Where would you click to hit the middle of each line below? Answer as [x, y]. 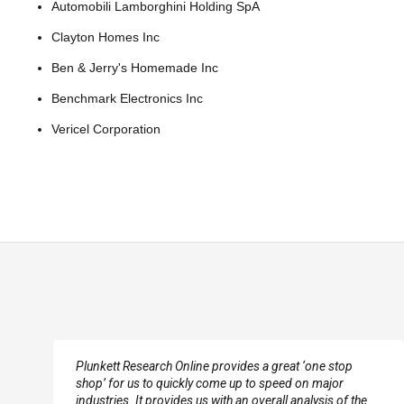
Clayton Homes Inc [106, 37]
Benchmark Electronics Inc [127, 98]
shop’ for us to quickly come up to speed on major [210, 383]
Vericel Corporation [106, 129]
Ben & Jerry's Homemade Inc [135, 68]
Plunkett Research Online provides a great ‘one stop [214, 366]
